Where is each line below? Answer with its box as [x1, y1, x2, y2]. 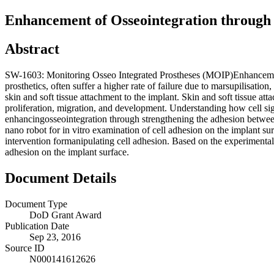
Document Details [5, 169, 116, 186]
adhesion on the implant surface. [5, 146, 129, 157]
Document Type [5, 198, 67, 209]
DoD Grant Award [29, 209, 102, 220]
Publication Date [5, 220, 69, 231]
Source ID [5, 242, 45, 253]
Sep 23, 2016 [29, 231, 81, 242]
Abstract [5, 40, 59, 57]
